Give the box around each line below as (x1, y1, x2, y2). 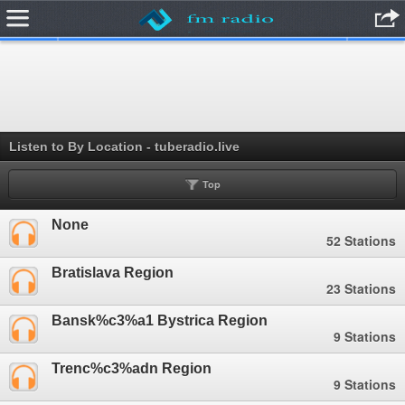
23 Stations (326, 279, 396, 297)
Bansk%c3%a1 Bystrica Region (52, 313, 268, 328)
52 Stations (326, 231, 396, 250)
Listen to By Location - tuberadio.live (9, 139, 240, 154)
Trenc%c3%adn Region (52, 361, 212, 376)
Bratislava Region (52, 265, 174, 280)
